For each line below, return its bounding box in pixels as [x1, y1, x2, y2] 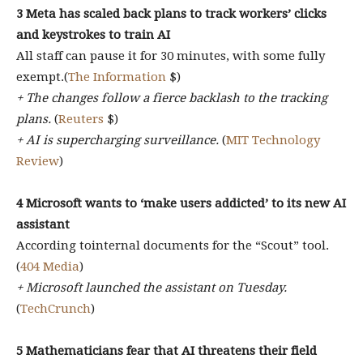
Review [16, 154, 59, 169]
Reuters [58, 112, 104, 126]
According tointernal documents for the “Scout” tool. [16, 238, 329, 253]
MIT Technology [226, 133, 320, 147]
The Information [68, 70, 166, 84]
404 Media [20, 259, 79, 274]
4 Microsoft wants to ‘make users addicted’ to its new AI [16, 196, 346, 211]
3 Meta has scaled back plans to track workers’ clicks [16, 6, 327, 21]
